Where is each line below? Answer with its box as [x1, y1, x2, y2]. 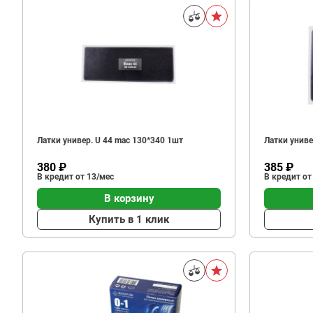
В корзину [103, 191, 154, 205]
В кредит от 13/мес [37, 172, 114, 182]
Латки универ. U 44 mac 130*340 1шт [37, 136, 183, 145]
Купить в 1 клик [89, 212, 169, 226]
